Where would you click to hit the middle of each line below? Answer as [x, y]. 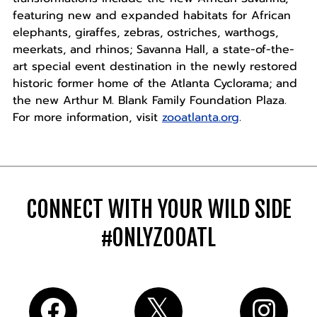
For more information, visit [87, 118]
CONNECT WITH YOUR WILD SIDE [158, 210]
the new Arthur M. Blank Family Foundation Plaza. [149, 101]
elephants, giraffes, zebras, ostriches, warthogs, [145, 33]
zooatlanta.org [200, 118]
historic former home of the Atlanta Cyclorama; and [155, 84]
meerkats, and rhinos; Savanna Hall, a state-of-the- [153, 50]
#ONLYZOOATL [158, 238]
